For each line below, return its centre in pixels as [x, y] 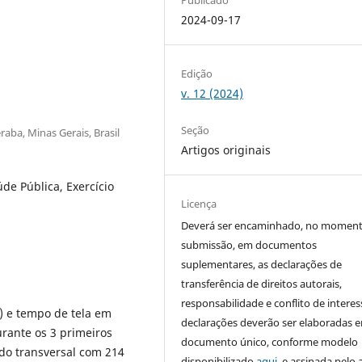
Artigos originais [226, 149]
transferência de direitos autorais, [262, 284]
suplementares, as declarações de [262, 264]
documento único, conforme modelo [270, 342]
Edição [197, 73]
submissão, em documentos [249, 245]
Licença [199, 204]
